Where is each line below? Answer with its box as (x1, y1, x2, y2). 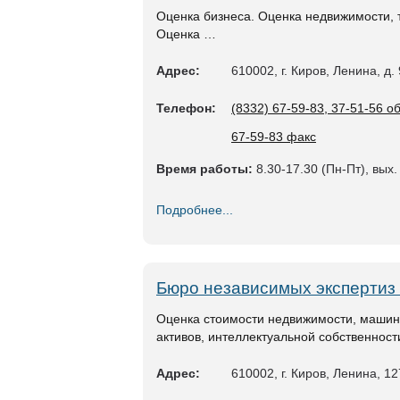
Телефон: (156, 101, 216, 115)
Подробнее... (156, 203, 233, 217)
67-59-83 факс (231, 129, 316, 144)
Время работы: (156, 162, 253, 176)
